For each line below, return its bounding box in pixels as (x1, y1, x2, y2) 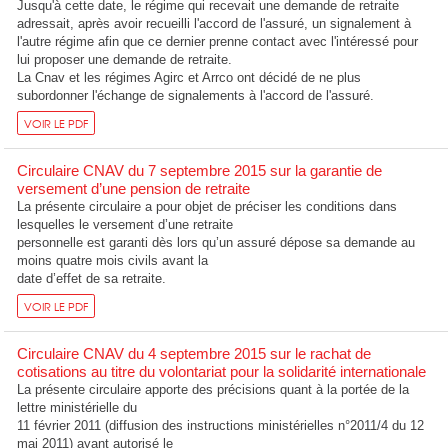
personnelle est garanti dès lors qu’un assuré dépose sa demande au (17, 235, 416, 250)
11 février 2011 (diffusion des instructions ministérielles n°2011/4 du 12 (17, 417, 425, 433)
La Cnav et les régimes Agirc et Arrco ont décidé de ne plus (17, 70, 362, 86)
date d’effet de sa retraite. (17, 271, 167, 286)
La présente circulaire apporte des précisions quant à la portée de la (17, 381, 410, 397)
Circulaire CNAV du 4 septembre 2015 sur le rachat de (17, 344, 372, 362)
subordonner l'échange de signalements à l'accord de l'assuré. (17, 88, 375, 104)
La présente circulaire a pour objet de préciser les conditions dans (17, 199, 398, 214)
